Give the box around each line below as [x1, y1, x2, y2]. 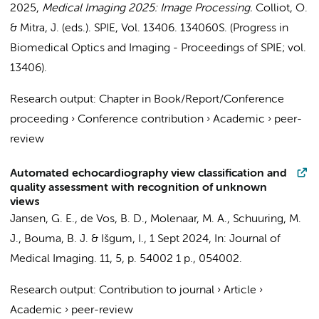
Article [224, 285, 256, 296]
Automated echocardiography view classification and [10, 168, 287, 179]
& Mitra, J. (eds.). [10, 23, 94, 34]
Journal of [229, 234, 281, 245]
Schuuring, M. [233, 214, 301, 225]
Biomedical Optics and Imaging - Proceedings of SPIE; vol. [10, 43, 306, 54]
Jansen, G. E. [10, 214, 75, 225]
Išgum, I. [101, 234, 144, 245]
